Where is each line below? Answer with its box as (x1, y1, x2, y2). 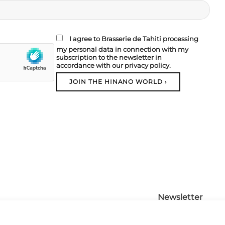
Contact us (159, 213, 203, 224)
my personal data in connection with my (56, 45, 188, 53)
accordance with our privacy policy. (56, 61, 171, 69)
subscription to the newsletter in (56, 53, 162, 61)
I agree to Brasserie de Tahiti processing (69, 34, 198, 43)
